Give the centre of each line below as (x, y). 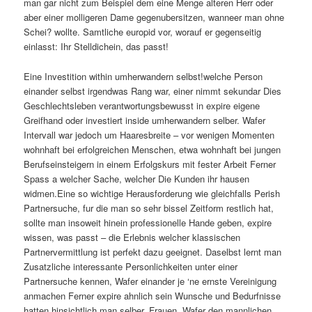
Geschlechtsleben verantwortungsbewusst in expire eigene (142, 105)
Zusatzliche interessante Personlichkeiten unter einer (131, 266)
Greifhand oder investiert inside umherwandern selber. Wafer (145, 120)
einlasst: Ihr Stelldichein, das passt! (96, 47)
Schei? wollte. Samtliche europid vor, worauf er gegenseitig (143, 32)
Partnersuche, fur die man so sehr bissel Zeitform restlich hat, (149, 208)
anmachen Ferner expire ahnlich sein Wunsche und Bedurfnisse (153, 295)
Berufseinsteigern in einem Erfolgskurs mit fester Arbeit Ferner (150, 164)
